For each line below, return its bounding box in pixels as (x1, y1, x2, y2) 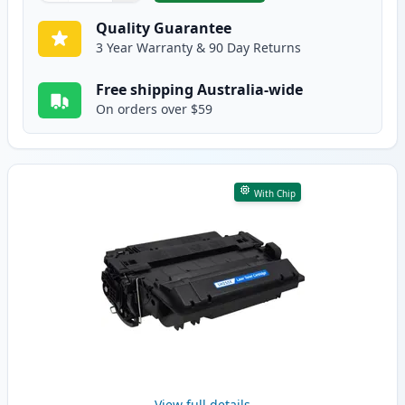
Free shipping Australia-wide (96, 80, 303, 100)
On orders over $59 (96, 100, 212, 118)
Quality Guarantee (96, 18, 231, 39)
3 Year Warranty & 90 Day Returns (96, 39, 301, 57)
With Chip (253, 187, 296, 201)
